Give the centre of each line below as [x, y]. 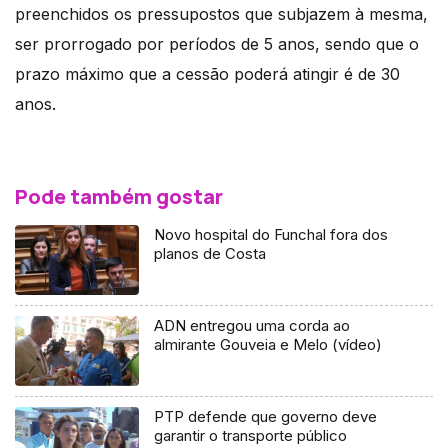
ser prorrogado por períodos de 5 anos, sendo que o [217, 44]
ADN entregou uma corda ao [252, 326]
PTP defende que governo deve [266, 417]
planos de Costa [210, 254]
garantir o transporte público [251, 436]
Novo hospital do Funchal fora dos [271, 235]
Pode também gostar [119, 197]
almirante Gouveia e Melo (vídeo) [268, 345]
